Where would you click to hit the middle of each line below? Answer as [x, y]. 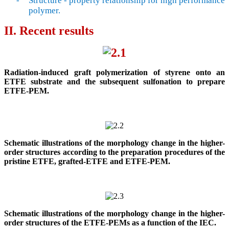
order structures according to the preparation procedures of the [114, 152]
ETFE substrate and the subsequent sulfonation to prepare [114, 81]
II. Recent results [49, 30]
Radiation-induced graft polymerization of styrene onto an [114, 72]
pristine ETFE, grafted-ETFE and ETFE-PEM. [87, 161]
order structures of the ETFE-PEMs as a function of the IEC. [110, 222]
